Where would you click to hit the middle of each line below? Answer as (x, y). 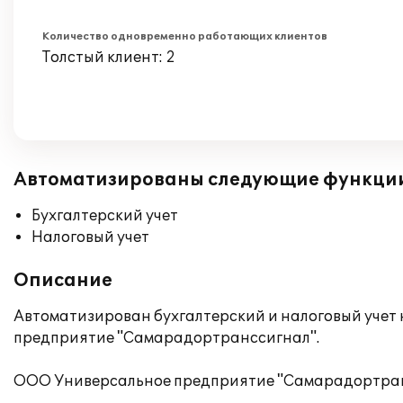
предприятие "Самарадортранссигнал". (166, 338)
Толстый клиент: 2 (109, 58)
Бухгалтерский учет (105, 216)
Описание (63, 281)
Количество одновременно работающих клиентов (185, 36)
